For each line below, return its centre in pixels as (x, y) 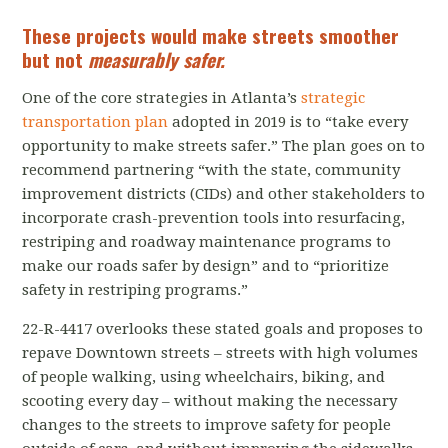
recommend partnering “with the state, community (211, 170)
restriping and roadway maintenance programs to (207, 242)
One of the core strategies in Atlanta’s (162, 98)
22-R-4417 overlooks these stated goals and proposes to (223, 329)
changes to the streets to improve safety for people (207, 425)
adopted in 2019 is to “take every (288, 122)
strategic (333, 98)
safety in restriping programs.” (137, 290)
